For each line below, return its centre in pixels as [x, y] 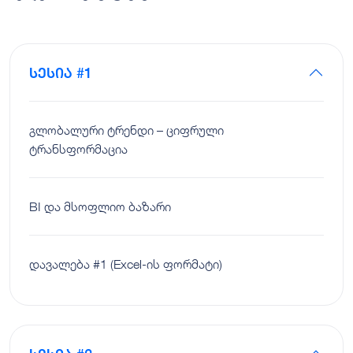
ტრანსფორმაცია [78, 149]
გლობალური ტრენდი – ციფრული [126, 130]
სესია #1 [61, 72]
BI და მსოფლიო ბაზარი [100, 206]
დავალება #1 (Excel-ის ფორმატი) [126, 264]
